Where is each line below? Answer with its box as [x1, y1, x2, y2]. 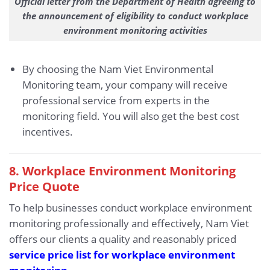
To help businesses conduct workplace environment [9, 200, 252, 215]
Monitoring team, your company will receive [22, 77, 228, 92]
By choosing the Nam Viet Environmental [22, 61, 213, 76]
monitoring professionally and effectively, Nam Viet [9, 216, 249, 230]
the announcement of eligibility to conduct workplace [22, 10, 248, 22]
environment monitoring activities [63, 24, 207, 37]
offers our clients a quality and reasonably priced [9, 231, 236, 246]
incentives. [22, 124, 73, 139]
